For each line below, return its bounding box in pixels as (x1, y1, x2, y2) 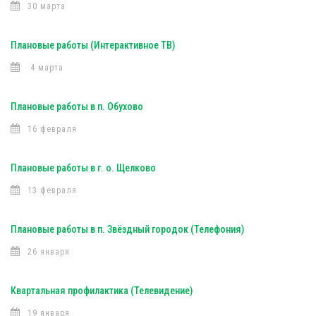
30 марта (28, 1, 66, 11)
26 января (28, 247, 70, 257)
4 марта (28, 63, 63, 73)
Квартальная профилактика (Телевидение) (11, 285, 193, 296)
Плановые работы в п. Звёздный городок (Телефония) (11, 224, 244, 235)
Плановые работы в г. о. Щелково (11, 162, 156, 174)
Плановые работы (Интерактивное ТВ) (11, 39, 175, 51)
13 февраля (28, 186, 77, 195)
